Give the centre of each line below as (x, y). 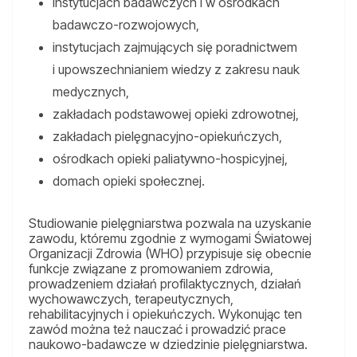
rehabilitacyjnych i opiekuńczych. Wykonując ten (165, 314)
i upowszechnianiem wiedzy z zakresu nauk (176, 70)
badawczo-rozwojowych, (126, 25)
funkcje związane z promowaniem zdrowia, (151, 269)
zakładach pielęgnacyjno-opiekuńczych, (167, 137)
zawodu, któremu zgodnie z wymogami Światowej (170, 239)
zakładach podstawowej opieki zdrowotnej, (176, 114)
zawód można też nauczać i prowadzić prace (157, 330)
